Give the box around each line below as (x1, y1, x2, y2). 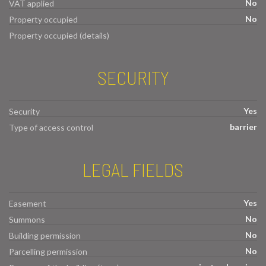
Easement (9, 198, 46, 208)
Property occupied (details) (9, 30, 109, 41)
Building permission (9, 230, 81, 240)
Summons (9, 214, 45, 224)
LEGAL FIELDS (83, 158, 183, 181)
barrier (230, 122, 257, 132)
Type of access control (9, 122, 93, 133)
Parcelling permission (9, 246, 87, 256)
